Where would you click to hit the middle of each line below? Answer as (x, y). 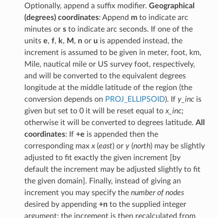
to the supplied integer (147, 204)
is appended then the (121, 134)
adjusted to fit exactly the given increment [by (102, 157)
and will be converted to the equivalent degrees (105, 76)
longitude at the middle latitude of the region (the (108, 87)
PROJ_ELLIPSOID (135, 99)
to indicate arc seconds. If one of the (129, 29)
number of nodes (157, 192)
